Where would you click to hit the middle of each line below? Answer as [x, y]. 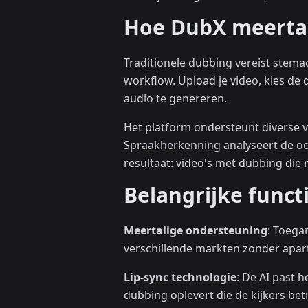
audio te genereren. [175, 99]
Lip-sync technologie [180, 277]
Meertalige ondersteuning [196, 231]
